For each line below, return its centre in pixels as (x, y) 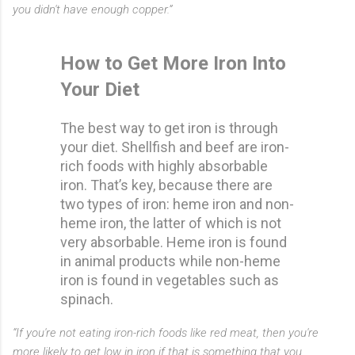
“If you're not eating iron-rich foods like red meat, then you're (166, 332)
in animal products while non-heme (170, 261)
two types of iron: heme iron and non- (177, 204)
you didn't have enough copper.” (92, 9)
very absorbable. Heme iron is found (174, 242)
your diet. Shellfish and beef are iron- (175, 147)
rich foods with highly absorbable (164, 166)
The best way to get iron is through (169, 128)
